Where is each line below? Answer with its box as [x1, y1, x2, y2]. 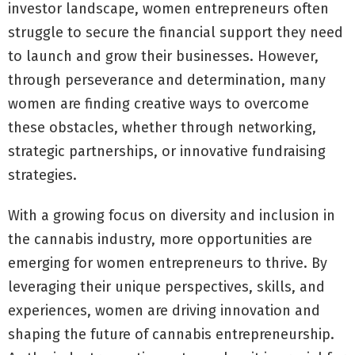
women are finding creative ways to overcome [8, 94, 309, 113]
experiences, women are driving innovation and [8, 301, 320, 319]
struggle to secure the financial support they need [8, 23, 343, 41]
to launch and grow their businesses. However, [8, 47, 319, 65]
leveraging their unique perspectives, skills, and [8, 277, 325, 296]
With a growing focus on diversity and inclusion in [8, 206, 335, 224]
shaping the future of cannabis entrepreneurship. [8, 325, 334, 343]
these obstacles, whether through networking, [8, 118, 316, 136]
